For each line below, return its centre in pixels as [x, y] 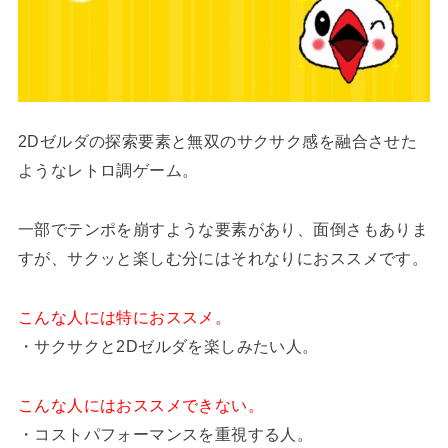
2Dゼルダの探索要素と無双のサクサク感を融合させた [217, 141]
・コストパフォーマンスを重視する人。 [165, 434]
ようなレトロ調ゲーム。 [108, 170]
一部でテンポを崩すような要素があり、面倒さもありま [223, 229]
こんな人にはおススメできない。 [141, 405]
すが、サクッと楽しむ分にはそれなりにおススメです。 [223, 258]
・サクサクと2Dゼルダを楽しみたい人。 [168, 346]
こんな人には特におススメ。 [124, 317]
